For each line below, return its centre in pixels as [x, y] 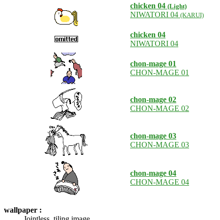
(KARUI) [192, 15]
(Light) [177, 6]
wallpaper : [23, 210]
